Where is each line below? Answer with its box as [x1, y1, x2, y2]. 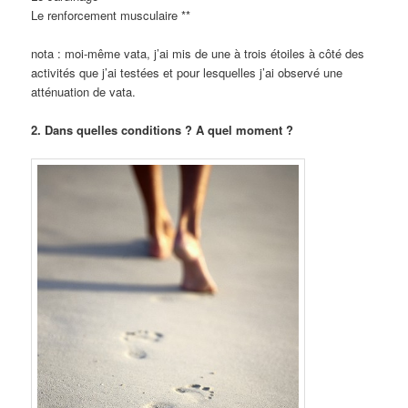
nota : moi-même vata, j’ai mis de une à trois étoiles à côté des [31, 45, 365, 63]
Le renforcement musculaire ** [31, 5, 191, 24]
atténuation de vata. [31, 83, 137, 101]
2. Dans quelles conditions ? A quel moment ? [31, 121, 294, 139]
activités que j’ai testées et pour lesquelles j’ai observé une [31, 64, 343, 82]
